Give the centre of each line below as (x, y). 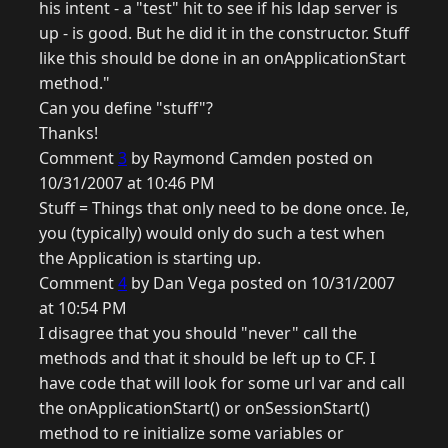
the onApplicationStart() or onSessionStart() (204, 408)
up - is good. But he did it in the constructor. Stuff (224, 33)
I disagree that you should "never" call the (198, 333)
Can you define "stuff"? (126, 108)
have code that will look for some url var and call (222, 383)
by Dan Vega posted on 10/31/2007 (261, 283)
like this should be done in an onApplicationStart (222, 58)
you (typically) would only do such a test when (212, 233)
